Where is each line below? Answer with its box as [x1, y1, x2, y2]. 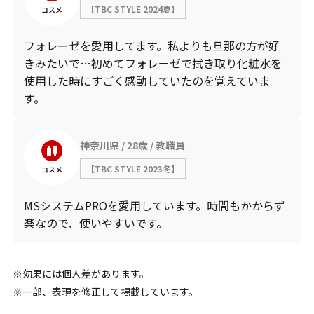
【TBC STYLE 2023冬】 [86, 162, 179, 175]
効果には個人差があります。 [22, 266, 149, 280]
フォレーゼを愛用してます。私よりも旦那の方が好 [23, 37, 280, 54]
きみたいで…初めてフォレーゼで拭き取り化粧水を [23, 55, 282, 71]
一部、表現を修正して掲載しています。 [22, 285, 198, 299]
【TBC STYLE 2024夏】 [86, 2, 179, 15]
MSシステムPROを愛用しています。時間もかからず [23, 197, 285, 214]
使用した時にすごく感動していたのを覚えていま [23, 72, 270, 89]
